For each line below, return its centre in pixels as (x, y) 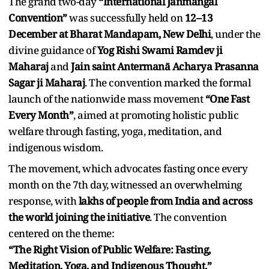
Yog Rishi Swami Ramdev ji (159, 50)
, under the (236, 34)
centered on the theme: (61, 233)
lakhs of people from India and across (165, 201)
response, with (44, 201)
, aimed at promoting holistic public (156, 115)
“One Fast (227, 98)
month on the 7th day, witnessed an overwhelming (125, 184)
